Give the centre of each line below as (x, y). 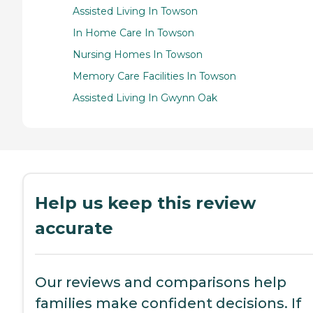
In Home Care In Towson (133, 33)
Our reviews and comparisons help (161, 283)
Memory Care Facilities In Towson (154, 77)
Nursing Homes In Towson (138, 55)
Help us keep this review (145, 203)
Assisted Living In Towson (135, 12)
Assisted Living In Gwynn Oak (145, 98)
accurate (74, 228)
